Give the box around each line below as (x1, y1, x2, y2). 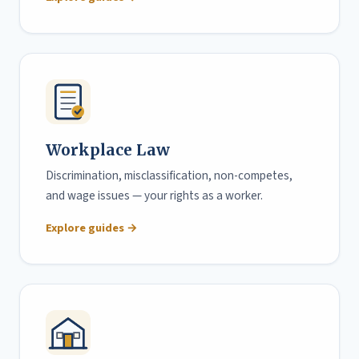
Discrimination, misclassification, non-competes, (46, 166, 292, 184)
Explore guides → (46, 219, 138, 236)
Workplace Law (46, 139, 170, 159)
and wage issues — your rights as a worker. (46, 186, 263, 204)
